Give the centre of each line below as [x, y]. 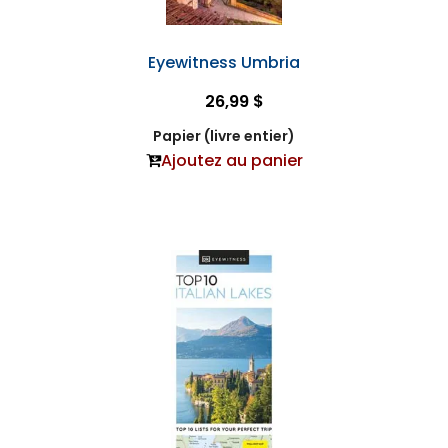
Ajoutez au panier [231, 161]
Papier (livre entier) [224, 136]
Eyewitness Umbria [224, 63]
